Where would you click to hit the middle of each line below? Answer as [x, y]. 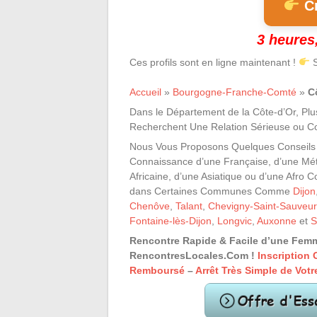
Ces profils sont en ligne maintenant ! [214, 62]
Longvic [235, 221]
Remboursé [157, 270]
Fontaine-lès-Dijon [171, 221]
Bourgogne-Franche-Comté [235, 92]
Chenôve [150, 206]
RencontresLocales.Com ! [194, 255]
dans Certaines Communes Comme [211, 191]
